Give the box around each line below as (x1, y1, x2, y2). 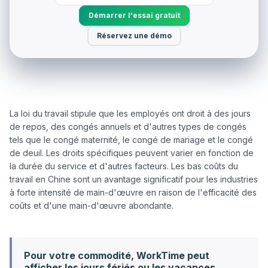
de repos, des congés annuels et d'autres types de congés (10, 121, 246, 132)
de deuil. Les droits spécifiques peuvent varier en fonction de (10, 147, 254, 158)
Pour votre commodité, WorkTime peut (24, 249, 209, 261)
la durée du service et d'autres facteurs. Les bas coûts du (10, 160, 238, 171)
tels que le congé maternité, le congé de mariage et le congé (10, 134, 253, 145)
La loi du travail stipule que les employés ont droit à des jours (10, 108, 251, 118)
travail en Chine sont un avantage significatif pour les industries (10, 173, 258, 184)
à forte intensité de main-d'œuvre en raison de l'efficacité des (10, 187, 257, 197)
